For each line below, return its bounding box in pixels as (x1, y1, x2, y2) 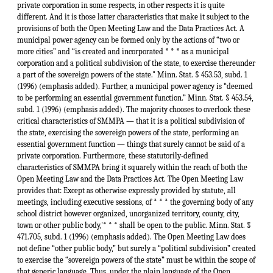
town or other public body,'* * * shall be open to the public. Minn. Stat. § (17, 220, 251, 230)
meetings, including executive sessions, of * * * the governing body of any (17, 197, 253, 207)
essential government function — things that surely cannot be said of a (17, 139, 245, 149)
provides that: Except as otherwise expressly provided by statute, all (17, 185, 236, 195)
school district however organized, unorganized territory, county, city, (17, 208, 239, 218)
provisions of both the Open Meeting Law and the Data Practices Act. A (17, 23, 244, 33)
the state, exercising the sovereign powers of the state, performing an (17, 127, 239, 137)
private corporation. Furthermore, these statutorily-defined (17, 151, 208, 160)
